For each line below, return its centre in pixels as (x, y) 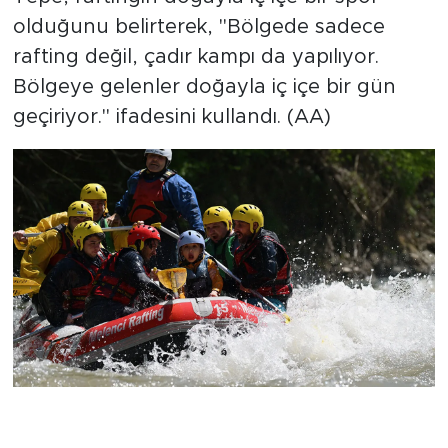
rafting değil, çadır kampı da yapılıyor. (195, 56)
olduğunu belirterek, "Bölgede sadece (198, 26)
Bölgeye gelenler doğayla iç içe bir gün (204, 86)
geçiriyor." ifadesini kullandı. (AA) (171, 116)
